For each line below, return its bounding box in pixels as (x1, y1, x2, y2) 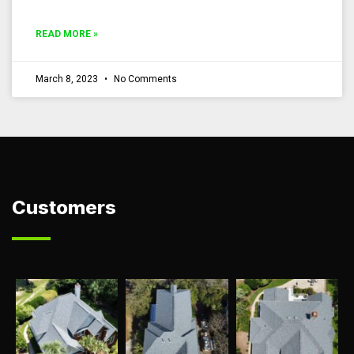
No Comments (111, 73, 177, 85)
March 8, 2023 (36, 73, 100, 85)
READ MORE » (36, 28, 98, 40)
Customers (12, 196, 116, 220)
